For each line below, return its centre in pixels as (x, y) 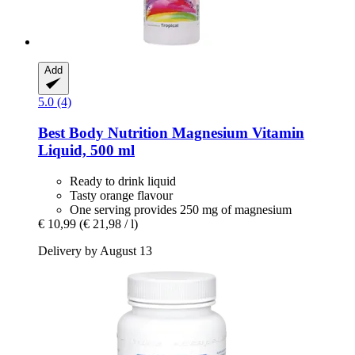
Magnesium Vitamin (236, 132)
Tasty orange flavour (121, 195)
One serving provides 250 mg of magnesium (181, 209)
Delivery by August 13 (95, 250)
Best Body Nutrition (103, 132)
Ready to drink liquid (123, 181)
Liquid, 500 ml (86, 150)
